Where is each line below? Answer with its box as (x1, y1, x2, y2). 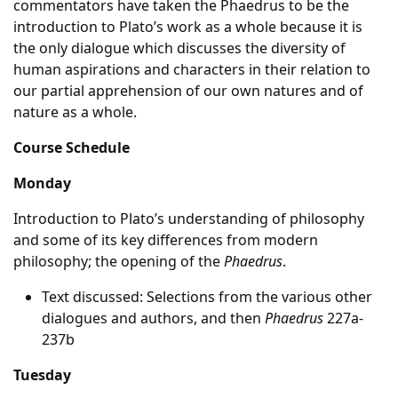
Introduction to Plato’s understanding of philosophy (13, 209, 364, 228)
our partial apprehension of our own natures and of (13, 81, 363, 100)
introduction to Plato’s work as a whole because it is (13, 17, 362, 36)
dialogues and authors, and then (42, 308, 265, 328)
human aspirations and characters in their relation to (13, 60, 370, 79)
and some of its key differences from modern (13, 230, 318, 250)
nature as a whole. (13, 102, 137, 122)
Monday (13, 173, 71, 193)
